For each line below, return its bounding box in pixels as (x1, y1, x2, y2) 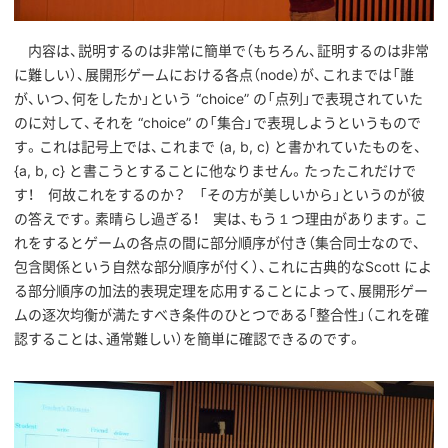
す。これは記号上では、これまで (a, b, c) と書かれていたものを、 (14, 138, 422, 156)
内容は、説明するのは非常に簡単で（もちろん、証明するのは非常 (14, 42, 429, 60)
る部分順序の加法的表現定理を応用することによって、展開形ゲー (14, 282, 428, 300)
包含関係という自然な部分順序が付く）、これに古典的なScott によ (14, 258, 432, 276)
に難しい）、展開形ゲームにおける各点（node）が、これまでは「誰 (14, 66, 414, 84)
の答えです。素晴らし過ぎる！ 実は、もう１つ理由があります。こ (14, 210, 428, 228)
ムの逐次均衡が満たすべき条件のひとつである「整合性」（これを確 (14, 306, 429, 324)
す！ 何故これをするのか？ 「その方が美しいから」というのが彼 (14, 186, 425, 204)
